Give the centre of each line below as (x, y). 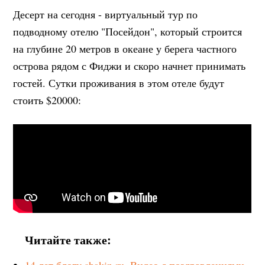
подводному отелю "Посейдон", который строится (128, 31)
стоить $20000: (47, 100)
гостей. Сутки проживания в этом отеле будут (119, 83)
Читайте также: (68, 240)
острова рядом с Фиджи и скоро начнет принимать (130, 65)
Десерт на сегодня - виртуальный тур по (106, 14)
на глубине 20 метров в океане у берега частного (125, 48)
